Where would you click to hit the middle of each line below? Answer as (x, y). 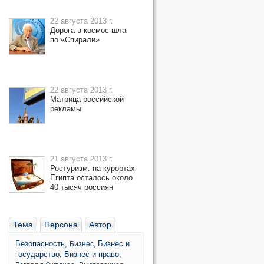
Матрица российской (87, 99)
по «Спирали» (75, 40)
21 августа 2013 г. (82, 159)
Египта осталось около (91, 178)
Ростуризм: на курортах (93, 168)
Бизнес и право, (93, 254)
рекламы (66, 109)
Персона (61, 225)
